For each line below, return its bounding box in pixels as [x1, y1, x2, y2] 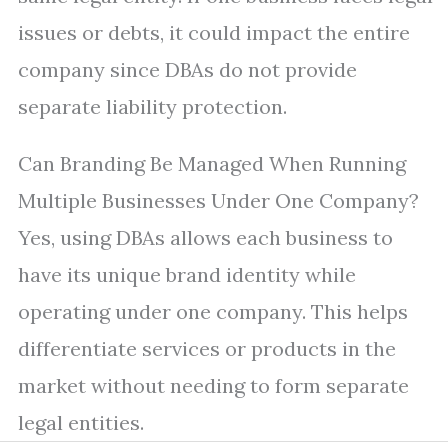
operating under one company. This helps [18, 299, 408, 324]
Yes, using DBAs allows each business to [18, 225, 393, 250]
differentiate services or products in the [18, 336, 396, 361]
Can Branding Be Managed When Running [18, 151, 406, 176]
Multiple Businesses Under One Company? [18, 188, 419, 213]
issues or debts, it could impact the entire [18, 20, 410, 45]
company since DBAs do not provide [18, 57, 357, 82]
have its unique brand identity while [18, 262, 356, 287]
